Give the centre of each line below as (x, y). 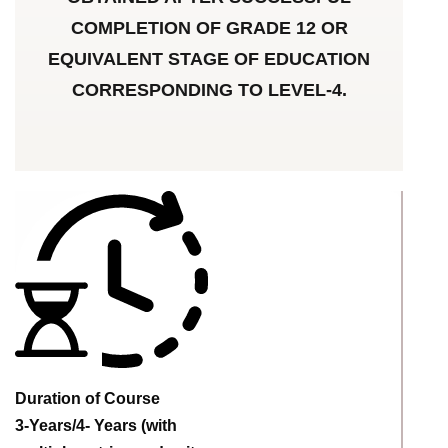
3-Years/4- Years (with (96, 426)
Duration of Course (87, 399)
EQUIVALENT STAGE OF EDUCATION (209, 58)
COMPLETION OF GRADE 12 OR (209, 27)
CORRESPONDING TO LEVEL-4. (209, 89)
